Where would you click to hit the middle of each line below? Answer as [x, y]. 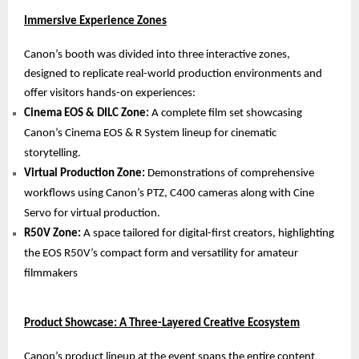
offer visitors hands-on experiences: [110, 94]
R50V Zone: [52, 234]
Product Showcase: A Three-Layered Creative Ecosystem [162, 324]
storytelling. [52, 154]
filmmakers [51, 274]
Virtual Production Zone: [85, 174]
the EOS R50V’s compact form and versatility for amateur [161, 254]
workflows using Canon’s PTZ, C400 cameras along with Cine [169, 194]
